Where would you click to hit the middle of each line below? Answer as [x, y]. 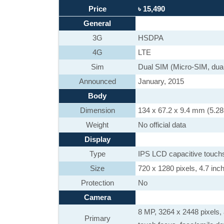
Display [97, 139]
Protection [97, 183]
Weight [97, 125]
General [97, 23]
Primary [97, 218]
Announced [97, 81]
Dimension [97, 110]
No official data [162, 125]
